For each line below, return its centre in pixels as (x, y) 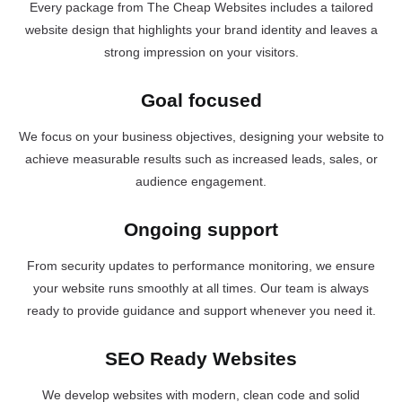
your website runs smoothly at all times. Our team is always (201, 288)
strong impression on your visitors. (201, 52)
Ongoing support (201, 229)
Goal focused (201, 100)
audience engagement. (201, 181)
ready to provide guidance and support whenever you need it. (201, 310)
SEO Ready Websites (201, 358)
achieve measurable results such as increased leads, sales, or (201, 158)
